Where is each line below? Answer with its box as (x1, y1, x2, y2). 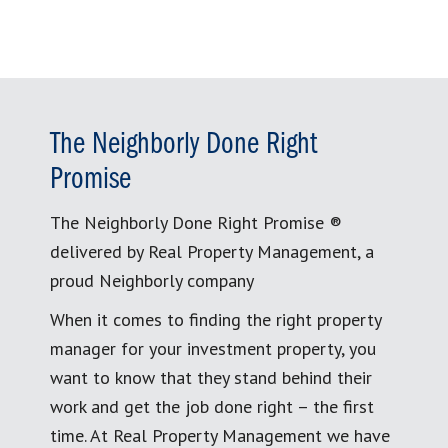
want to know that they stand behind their (50, 365, 372, 389)
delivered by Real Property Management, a (50, 239, 374, 263)
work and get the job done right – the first (50, 394, 374, 418)
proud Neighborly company (50, 268, 254, 292)
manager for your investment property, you (50, 336, 376, 360)
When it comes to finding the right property (50, 307, 381, 331)
